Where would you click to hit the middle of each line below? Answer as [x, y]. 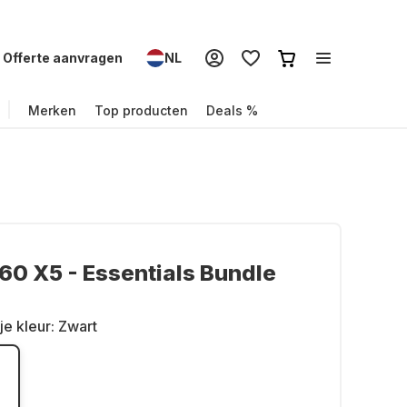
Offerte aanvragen [63, 58]
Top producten [141, 110]
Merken [52, 110]
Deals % [232, 110]
